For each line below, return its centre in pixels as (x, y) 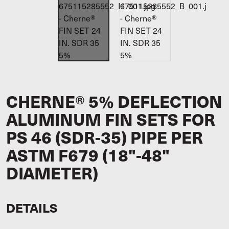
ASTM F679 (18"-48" (88, 155)
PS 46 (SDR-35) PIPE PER (105, 137)
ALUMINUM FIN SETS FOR (111, 119)
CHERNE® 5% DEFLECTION (114, 101)
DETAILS (32, 208)
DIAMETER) (52, 173)
